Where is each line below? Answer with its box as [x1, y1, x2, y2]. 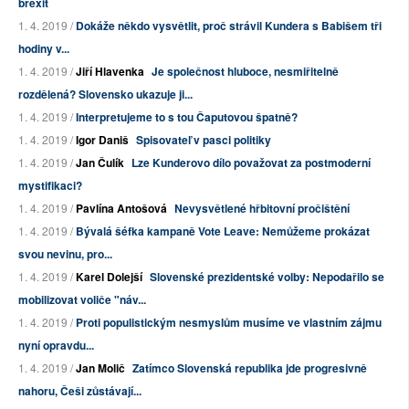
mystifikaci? [18, 177, 82, 194]
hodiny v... [18, 40, 69, 58]
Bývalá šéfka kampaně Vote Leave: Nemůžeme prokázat [76, 223, 370, 240]
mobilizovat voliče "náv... [18, 291, 146, 309]
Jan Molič [76, 360, 125, 377]
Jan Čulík [76, 154, 124, 172]
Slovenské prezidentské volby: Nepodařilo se [150, 268, 384, 286]
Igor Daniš [76, 131, 129, 149]
